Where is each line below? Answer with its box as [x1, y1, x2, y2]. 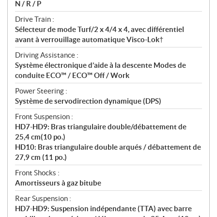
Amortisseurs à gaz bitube [15, 179, 101, 187]
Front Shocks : [15, 169, 60, 177]
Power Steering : [15, 87, 67, 95]
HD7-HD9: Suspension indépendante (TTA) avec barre [15, 204, 192, 213]
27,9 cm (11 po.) [15, 153, 67, 162]
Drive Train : [15, 15, 54, 24]
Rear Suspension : [15, 194, 71, 203]
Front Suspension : [15, 112, 73, 121]
